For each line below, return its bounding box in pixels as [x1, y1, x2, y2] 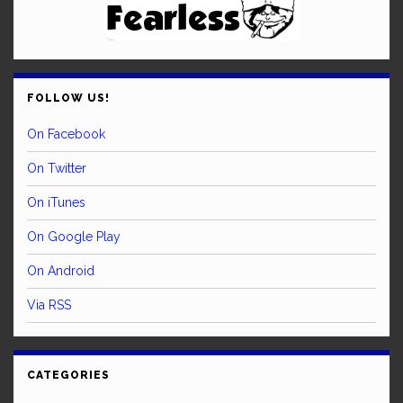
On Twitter [27, 160, 86, 175]
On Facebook [27, 126, 105, 141]
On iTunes [27, 194, 85, 210]
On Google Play [27, 228, 121, 244]
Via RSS [27, 297, 71, 312]
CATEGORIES [27, 368, 110, 381]
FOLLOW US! [27, 91, 110, 104]
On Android [27, 263, 94, 278]
